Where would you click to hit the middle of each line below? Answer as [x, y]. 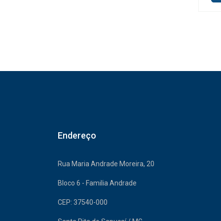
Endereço [77, 135]
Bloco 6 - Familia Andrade [97, 183]
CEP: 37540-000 [83, 202]
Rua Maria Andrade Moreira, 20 [106, 164]
